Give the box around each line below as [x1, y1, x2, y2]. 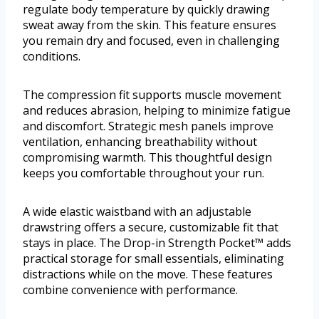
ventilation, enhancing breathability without [23, 134, 257, 150]
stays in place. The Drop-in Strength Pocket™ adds [23, 235, 291, 251]
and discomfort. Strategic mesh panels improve [23, 118, 273, 135]
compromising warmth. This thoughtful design [23, 150, 272, 166]
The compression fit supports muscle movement [23, 87, 281, 103]
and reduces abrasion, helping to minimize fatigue [23, 103, 291, 119]
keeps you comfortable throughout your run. [23, 165, 264, 182]
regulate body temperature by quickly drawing [23, 1, 270, 18]
